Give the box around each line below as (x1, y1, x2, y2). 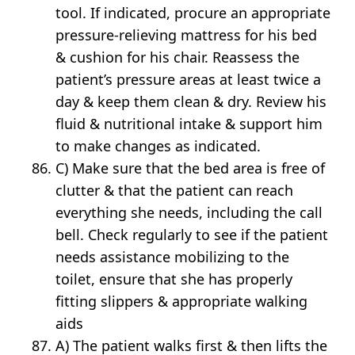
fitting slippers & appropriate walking (55, 292, 308, 311)
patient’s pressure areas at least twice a (55, 70, 322, 90)
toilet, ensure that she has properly (55, 269, 293, 289)
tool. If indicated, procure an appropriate (55, 3, 331, 23)
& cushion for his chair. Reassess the (55, 48, 300, 67)
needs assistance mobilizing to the (55, 247, 290, 267)
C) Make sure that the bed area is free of (55, 158, 326, 178)
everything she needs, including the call (55, 203, 323, 223)
